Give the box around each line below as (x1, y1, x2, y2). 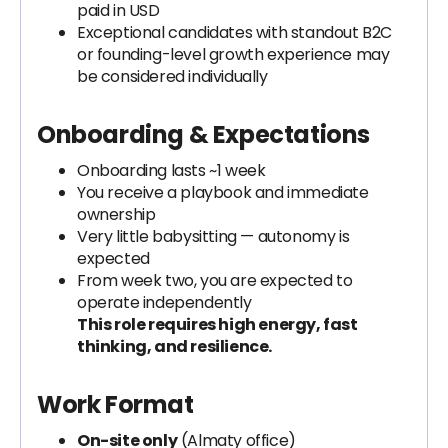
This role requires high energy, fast (77, 313, 358, 336)
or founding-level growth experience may (77, 43, 390, 66)
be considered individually (77, 65, 268, 88)
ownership (77, 203, 156, 226)
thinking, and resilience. (77, 335, 273, 358)
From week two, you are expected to (77, 269, 353, 292)
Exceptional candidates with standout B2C (77, 21, 393, 44)
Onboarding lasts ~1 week (77, 159, 266, 182)
